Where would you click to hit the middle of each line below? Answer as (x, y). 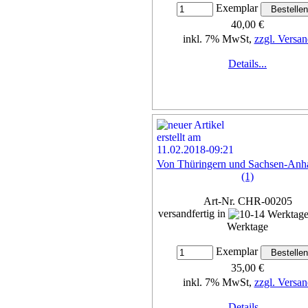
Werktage (247, 227)
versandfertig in (193, 213)
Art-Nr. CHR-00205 (247, 201)
